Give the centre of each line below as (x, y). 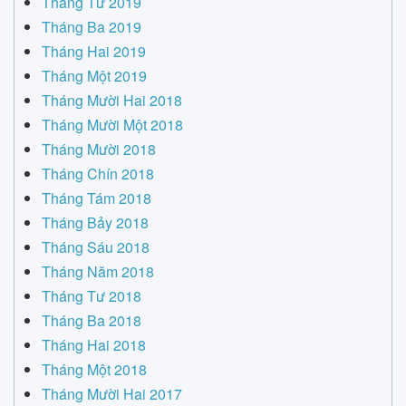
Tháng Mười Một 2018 (112, 125)
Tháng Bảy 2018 (95, 222)
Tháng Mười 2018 (99, 149)
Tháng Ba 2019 (92, 27)
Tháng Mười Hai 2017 (112, 394)
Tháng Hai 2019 (94, 51)
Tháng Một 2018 (94, 369)
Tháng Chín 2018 (98, 174)
